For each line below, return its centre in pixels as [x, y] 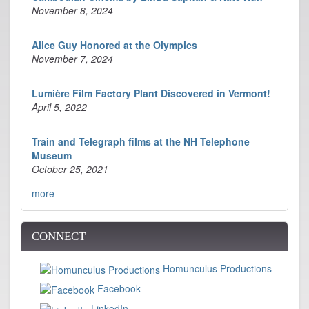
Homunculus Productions [216, 268]
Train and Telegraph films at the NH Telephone [141, 141]
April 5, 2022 [59, 107]
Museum [52, 155]
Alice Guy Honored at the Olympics [114, 44]
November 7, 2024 [72, 58]
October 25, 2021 [70, 169]
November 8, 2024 [72, 10]
